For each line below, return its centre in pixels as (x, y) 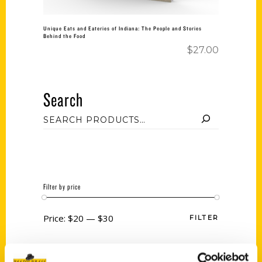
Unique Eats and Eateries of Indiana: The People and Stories (123, 28)
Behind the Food (64, 36)
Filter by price (62, 187)
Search (63, 99)
